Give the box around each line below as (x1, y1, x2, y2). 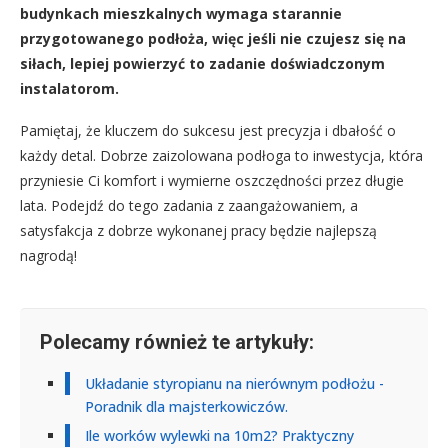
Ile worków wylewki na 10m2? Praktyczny (85, 426, 354, 446)
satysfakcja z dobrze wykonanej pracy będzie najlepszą (20, 221, 377, 241)
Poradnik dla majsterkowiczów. (85, 397, 288, 417)
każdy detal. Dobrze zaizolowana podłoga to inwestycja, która (20, 146, 423, 166)
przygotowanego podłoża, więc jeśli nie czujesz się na (20, 29, 406, 49)
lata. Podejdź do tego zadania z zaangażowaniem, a (20, 196, 358, 216)
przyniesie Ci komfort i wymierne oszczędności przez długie (20, 171, 404, 191)
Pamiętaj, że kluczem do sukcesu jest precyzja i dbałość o (20, 121, 396, 141)
